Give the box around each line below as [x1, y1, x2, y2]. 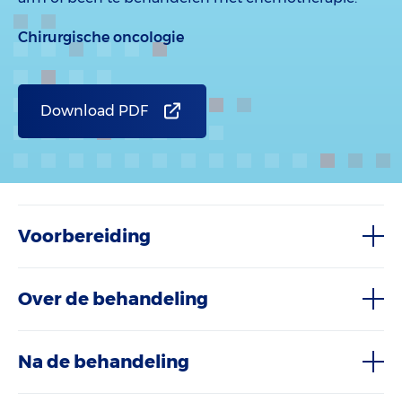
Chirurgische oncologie [18, 29, 184, 46]
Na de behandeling [18, 351, 189, 372]
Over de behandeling [18, 288, 208, 310]
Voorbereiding [18, 225, 151, 247]
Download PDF [40, 102, 148, 119]
